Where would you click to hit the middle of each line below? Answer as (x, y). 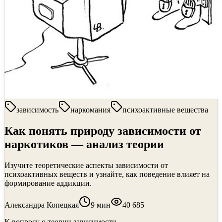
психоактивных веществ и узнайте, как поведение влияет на (107, 174)
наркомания (90, 110)
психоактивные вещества (165, 110)
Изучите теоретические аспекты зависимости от (86, 165)
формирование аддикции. (48, 183)
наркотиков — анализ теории (84, 144)
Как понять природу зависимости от (103, 131)
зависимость (37, 110)
